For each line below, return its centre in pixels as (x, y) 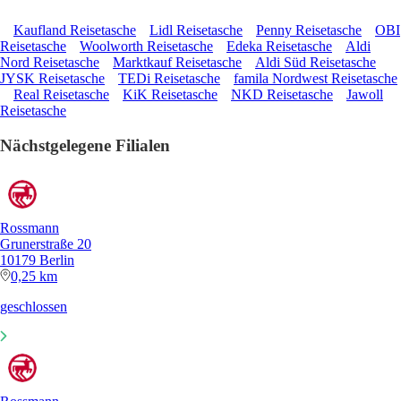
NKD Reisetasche (282, 94)
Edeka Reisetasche (279, 46)
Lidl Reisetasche (196, 30)
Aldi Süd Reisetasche (316, 62)
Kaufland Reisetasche (75, 30)
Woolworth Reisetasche (146, 46)
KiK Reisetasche (170, 94)
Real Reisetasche (61, 94)
